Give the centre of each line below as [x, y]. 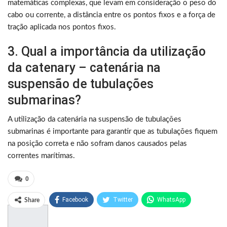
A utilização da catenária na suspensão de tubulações [94, 120]
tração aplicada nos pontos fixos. [62, 27]
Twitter [123, 200]
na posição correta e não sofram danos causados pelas [97, 144]
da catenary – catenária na [84, 68]
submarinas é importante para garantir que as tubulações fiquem [112, 132]
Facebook [75, 200]
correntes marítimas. [41, 156]
